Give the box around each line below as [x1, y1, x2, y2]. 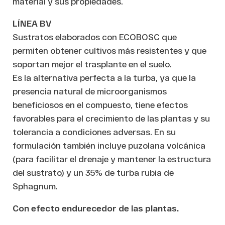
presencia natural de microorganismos [13, 85, 167, 96]
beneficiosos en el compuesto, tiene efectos [13, 99, 188, 109]
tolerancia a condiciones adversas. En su [13, 126, 176, 137]
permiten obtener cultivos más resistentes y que [13, 45, 206, 55]
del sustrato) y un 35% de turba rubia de [13, 167, 174, 177]
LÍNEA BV [13, 18, 51, 28]
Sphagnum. [13, 180, 58, 191]
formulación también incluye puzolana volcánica [13, 140, 205, 150]
